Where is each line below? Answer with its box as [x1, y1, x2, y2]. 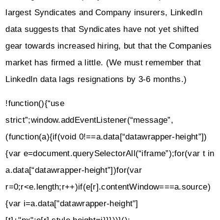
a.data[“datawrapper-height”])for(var [5, 165, 142, 175]
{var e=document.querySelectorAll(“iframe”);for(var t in [5, 148, 215, 158]
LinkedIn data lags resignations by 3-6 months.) [5, 75, 187, 84]
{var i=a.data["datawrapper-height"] [5, 198, 138, 208]
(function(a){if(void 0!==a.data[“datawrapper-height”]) [5, 132, 207, 141]
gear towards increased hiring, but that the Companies [5, 41, 212, 51]
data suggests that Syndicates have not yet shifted [5, 25, 199, 34]
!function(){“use [5, 98, 65, 108]
